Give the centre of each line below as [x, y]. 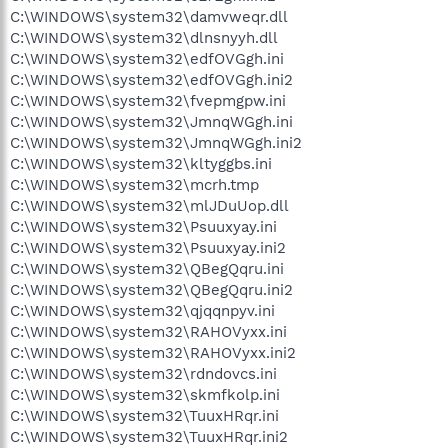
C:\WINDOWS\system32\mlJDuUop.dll [149, 206]
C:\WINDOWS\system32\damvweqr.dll [149, 17]
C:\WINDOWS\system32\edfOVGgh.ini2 [151, 80]
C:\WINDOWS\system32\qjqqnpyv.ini [142, 311]
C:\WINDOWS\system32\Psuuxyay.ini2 [148, 248]
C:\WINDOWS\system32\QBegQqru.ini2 [151, 290]
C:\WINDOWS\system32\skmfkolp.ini [145, 395]
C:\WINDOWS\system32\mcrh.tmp [134, 185]
